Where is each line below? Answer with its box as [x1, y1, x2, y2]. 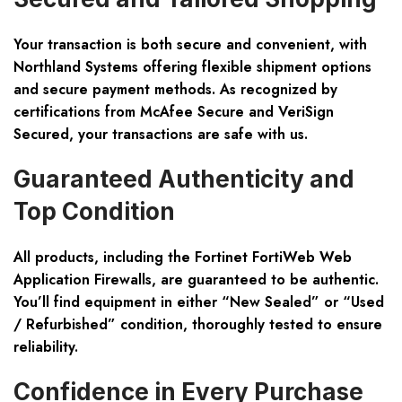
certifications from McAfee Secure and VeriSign [13, 101, 334, 123]
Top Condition [13, 197, 175, 226]
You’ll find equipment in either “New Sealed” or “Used [13, 292, 384, 313]
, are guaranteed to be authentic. [152, 269, 379, 291]
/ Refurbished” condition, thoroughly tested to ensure [13, 314, 382, 336]
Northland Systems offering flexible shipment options [13, 57, 371, 78]
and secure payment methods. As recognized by [13, 79, 337, 100]
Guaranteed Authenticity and [13, 165, 354, 194]
